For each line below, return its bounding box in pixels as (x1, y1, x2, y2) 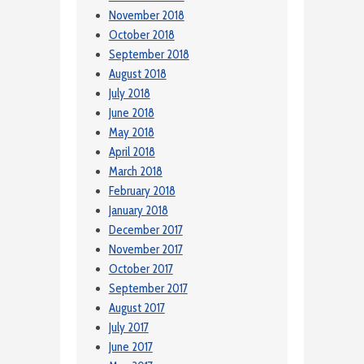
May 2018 (108, 125, 154, 141)
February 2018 (108, 184, 175, 199)
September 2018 (108, 47, 189, 63)
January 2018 (108, 203, 168, 219)
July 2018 (108, 86, 150, 102)
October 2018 (108, 28, 175, 43)
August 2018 (108, 67, 167, 82)
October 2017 (108, 262, 173, 277)
